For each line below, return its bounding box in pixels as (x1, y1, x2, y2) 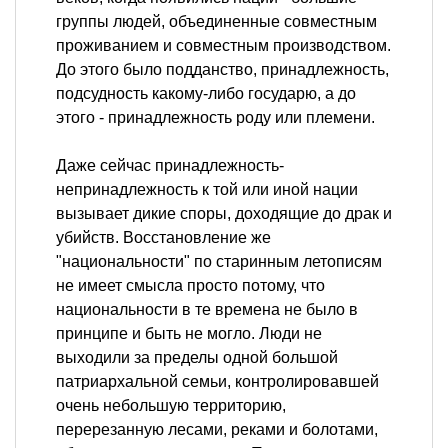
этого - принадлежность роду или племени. (56, 109, 375, 127)
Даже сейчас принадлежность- (56, 157, 284, 175)
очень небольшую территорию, (56, 397, 286, 415)
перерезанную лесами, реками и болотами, (56, 421, 378, 439)
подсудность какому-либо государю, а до (56, 85, 356, 103)
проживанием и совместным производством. (56, 37, 391, 55)
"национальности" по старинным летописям (56, 253, 382, 271)
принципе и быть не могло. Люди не (56, 325, 322, 343)
